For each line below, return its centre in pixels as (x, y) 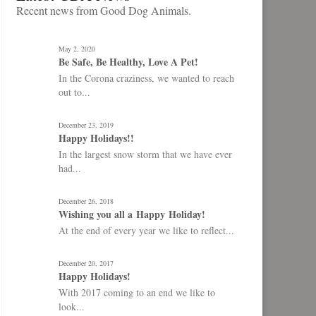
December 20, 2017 (86, 263)
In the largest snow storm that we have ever (145, 154)
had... (70, 168)
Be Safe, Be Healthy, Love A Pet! (128, 62)
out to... (74, 92)
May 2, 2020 (77, 49)
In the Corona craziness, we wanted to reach (146, 78)
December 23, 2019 (86, 125)
